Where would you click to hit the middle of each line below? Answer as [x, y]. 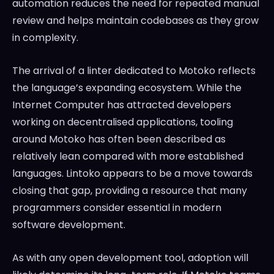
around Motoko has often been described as [119, 139]
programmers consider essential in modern [117, 208]
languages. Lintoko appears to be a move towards [132, 174]
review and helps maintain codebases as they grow [135, 21]
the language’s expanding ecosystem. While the [127, 88]
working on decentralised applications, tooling [123, 122]
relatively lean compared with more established [128, 157]
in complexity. [45, 38]
